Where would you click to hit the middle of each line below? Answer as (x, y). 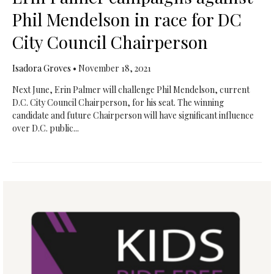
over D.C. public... (45, 128)
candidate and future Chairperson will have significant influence (133, 115)
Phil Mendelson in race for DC (127, 19)
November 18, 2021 (114, 68)
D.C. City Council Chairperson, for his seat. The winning (118, 102)
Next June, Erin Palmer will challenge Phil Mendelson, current (131, 90)
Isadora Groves (41, 68)
